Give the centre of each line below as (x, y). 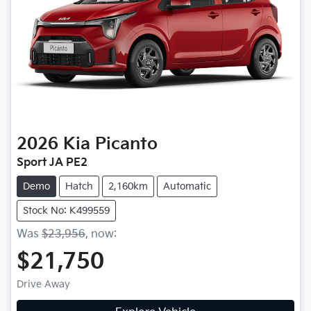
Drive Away (43, 284)
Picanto (126, 144)
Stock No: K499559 (66, 210)
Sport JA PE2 (52, 162)
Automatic (187, 186)
